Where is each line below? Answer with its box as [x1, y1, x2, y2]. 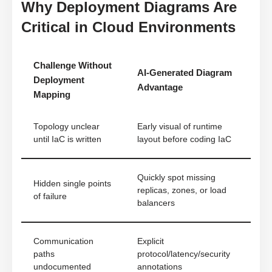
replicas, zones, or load [137, 186, 226, 195]
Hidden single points [33, 179, 111, 189]
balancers [137, 199, 175, 208]
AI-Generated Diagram [137, 67, 232, 78]
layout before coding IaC [137, 135, 231, 144]
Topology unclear [33, 122, 100, 132]
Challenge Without [33, 60, 112, 71]
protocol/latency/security [137, 250, 230, 259]
